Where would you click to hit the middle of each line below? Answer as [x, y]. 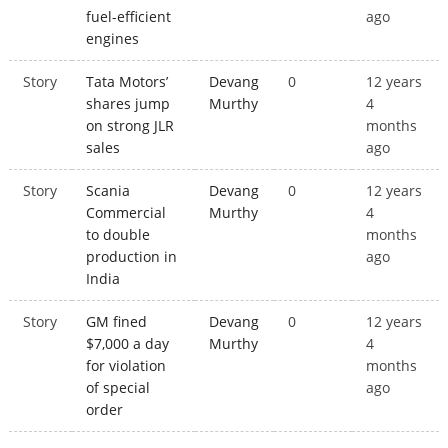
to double [118, 235]
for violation [126, 366]
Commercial [126, 213]
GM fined [117, 322]
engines [113, 39]
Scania [108, 191]
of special [118, 388]
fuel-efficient [129, 17]
